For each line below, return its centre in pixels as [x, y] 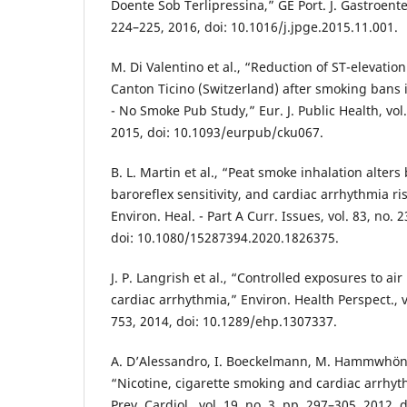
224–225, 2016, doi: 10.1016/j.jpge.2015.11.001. [254, 27]
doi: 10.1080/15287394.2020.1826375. [225, 238]
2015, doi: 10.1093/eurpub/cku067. [217, 133]
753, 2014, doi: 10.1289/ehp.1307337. [224, 322]
